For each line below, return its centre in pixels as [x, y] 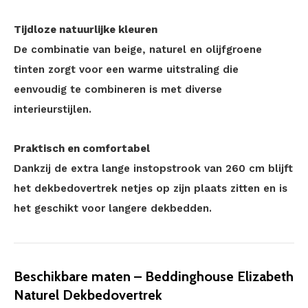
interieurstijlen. [53, 109]
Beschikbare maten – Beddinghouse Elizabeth [154, 276]
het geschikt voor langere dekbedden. [113, 208]
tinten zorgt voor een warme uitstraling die [126, 69]
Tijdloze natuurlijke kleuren [86, 30]
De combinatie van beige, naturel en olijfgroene [138, 49]
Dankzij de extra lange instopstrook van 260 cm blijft [153, 168]
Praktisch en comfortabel [82, 148]
